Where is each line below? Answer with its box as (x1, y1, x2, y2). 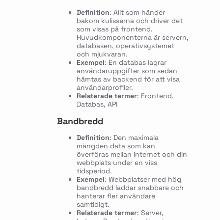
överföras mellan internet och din (76, 149, 187, 159)
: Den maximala (109, 133, 159, 142)
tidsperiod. (76, 166, 112, 175)
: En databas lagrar (104, 58, 166, 67)
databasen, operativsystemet (76, 41, 174, 51)
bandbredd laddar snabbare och (76, 183, 184, 192)
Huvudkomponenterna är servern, (76, 33, 189, 42)
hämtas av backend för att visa (76, 75, 180, 84)
